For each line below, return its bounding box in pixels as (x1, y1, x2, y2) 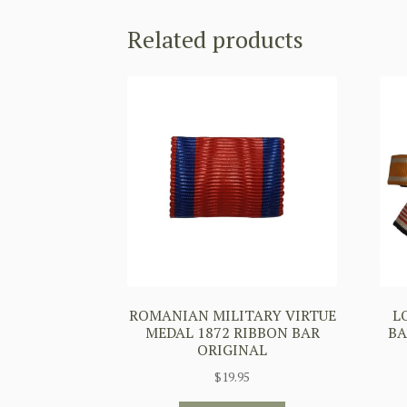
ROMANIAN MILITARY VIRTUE (128, 305, 336, 326)
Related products (127, 23, 304, 55)
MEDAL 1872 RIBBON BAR (144, 323, 320, 343)
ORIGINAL (197, 340, 268, 361)
